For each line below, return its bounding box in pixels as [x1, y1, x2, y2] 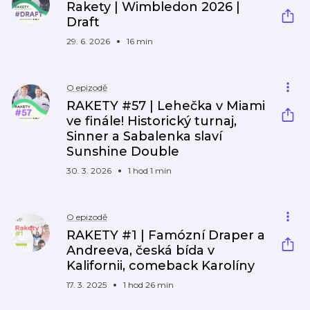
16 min [127, 36, 153, 46]
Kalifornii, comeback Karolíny [66, 258, 255, 273]
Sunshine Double [66, 144, 179, 159]
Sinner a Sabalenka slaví [66, 129, 222, 144]
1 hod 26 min [123, 280, 174, 290]
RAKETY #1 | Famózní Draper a [66, 228, 265, 243]
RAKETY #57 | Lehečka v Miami [66, 98, 265, 113]
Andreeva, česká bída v [66, 243, 215, 258]
